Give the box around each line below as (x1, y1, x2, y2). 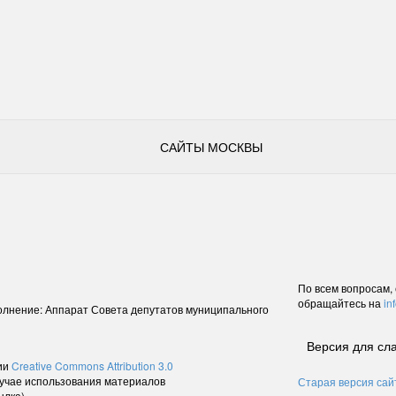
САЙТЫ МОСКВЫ (159, 137, 263, 156)
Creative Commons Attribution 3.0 (11, 357, 173, 373)
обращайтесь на (297, 294, 384, 310)
